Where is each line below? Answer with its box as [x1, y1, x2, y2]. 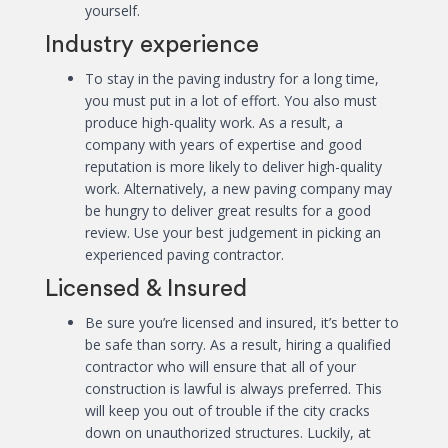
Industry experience [45, 33, 259, 58]
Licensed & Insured [45, 277, 247, 302]
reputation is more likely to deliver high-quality [85, 157, 382, 177]
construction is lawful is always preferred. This [85, 379, 382, 399]
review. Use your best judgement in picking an [85, 223, 381, 243]
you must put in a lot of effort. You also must [85, 91, 377, 111]
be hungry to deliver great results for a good [85, 201, 371, 221]
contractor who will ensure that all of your [85, 357, 356, 377]
